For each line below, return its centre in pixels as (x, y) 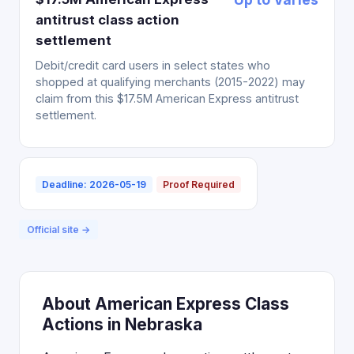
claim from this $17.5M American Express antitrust (167, 98)
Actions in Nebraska (122, 324)
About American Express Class (166, 304)
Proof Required (199, 185)
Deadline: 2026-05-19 (94, 185)
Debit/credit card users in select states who (153, 65)
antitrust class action (107, 20)
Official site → (58, 230)
